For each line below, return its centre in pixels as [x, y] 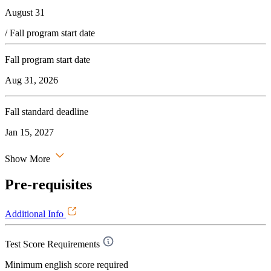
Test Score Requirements [52, 244]
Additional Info [35, 214]
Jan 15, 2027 [29, 132]
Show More [28, 159]
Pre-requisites [48, 185]
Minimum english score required [67, 264]
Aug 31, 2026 [31, 80]
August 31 [25, 13]
